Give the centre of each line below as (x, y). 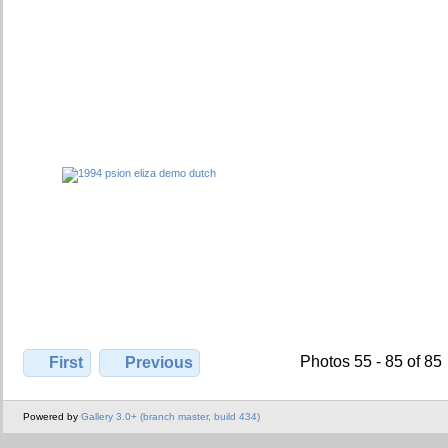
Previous (158, 363)
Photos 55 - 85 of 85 (370, 362)
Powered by (52, 416)
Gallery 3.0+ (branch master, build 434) (170, 416)
